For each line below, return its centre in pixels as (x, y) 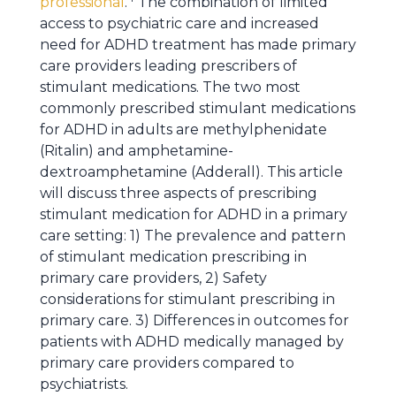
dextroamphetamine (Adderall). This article (191, 172)
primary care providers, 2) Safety (153, 278)
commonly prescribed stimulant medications (198, 108)
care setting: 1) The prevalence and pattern (193, 236)
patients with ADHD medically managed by (192, 342)
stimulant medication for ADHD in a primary (194, 214)
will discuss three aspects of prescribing (179, 193)
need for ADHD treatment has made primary (198, 45)
